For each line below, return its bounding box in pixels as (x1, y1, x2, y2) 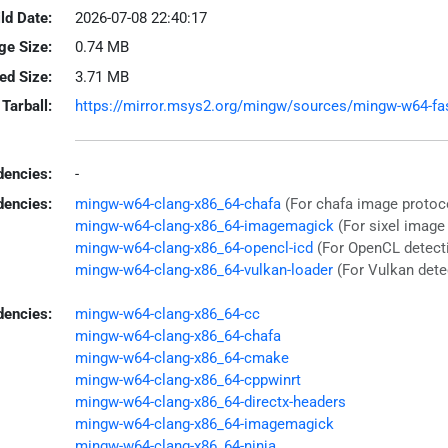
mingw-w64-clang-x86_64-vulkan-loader (74, 260, 333, 279)
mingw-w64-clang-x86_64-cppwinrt (74, 371, 301, 389)
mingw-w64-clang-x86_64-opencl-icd (74, 238, 313, 257)
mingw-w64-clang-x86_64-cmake (74, 349, 289, 367)
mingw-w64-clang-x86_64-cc (74, 305, 260, 323)
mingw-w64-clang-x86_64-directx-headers (74, 393, 346, 411)
